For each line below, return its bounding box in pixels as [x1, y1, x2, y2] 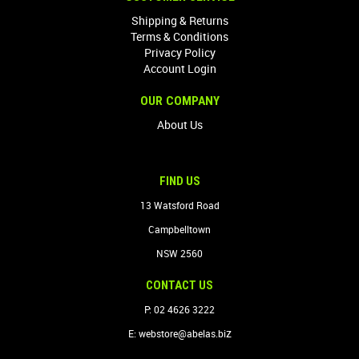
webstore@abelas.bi [138, 326, 226, 340]
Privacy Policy [143, 44, 216, 60]
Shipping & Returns [131, 12, 228, 28]
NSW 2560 [156, 246, 203, 260]
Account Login [143, 60, 216, 76]
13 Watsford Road [139, 198, 220, 212]
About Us [156, 116, 203, 132]
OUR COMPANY [139, 93, 220, 108]
